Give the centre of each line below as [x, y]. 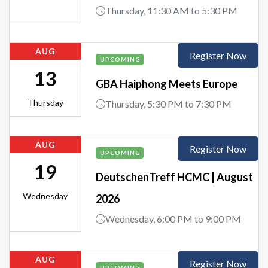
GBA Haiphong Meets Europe [167, 83]
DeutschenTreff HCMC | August [174, 177]
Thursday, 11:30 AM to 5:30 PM [171, 10]
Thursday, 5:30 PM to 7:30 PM [168, 103]
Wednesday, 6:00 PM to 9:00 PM [173, 218]
